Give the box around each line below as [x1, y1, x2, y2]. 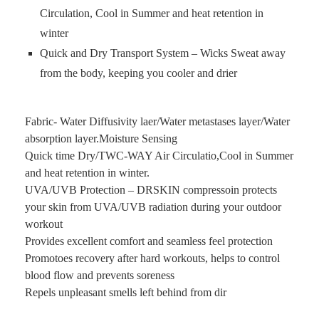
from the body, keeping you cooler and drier [40, 67, 237, 79]
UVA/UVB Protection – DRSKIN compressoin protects [25, 184, 277, 196]
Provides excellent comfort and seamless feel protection [25, 235, 273, 247]
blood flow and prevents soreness [25, 269, 174, 281]
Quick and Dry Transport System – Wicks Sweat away [40, 47, 286, 59]
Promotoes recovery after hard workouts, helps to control [25, 252, 280, 264]
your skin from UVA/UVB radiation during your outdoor [25, 201, 281, 213]
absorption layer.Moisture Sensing [25, 132, 177, 145]
